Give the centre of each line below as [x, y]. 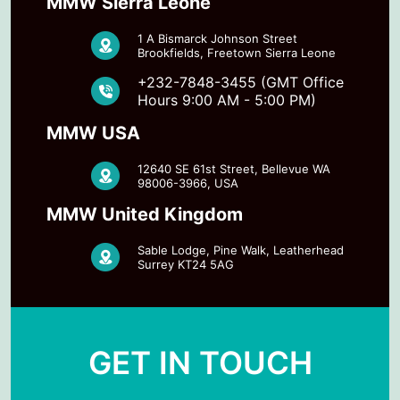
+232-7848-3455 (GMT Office [241, 82]
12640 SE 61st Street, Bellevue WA [234, 168]
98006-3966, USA [188, 183]
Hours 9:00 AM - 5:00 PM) [227, 100]
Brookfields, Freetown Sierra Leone [237, 52]
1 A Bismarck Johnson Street [217, 38]
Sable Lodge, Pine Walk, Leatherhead [241, 250]
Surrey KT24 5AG [186, 264]
